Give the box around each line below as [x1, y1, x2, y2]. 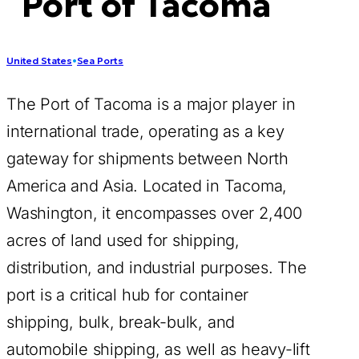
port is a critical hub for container [6, 284, 249, 305]
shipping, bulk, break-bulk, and [6, 312, 236, 332]
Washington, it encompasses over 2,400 [6, 203, 302, 223]
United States [6, 54, 72, 67]
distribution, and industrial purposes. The [6, 257, 307, 277]
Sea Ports [77, 54, 123, 67]
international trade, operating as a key [6, 121, 284, 141]
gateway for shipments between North [6, 148, 288, 168]
